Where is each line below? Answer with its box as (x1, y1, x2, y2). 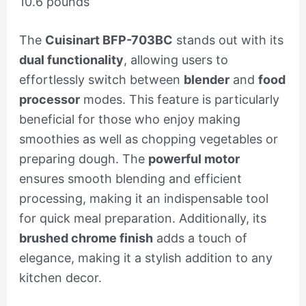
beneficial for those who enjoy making (18, 112, 240, 127)
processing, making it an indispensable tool (18, 191, 268, 206)
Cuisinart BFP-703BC (44, 33, 173, 48)
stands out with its (172, 33, 283, 48)
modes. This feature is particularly (79, 92, 279, 107)
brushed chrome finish (18, 231, 153, 246)
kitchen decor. (18, 270, 102, 286)
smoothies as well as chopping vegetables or (18, 132, 278, 147)
